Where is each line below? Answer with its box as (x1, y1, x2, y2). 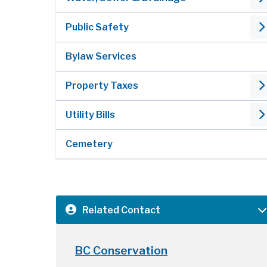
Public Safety (66, 21, 129, 33)
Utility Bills (66, 109, 116, 121)
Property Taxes (66, 80, 139, 92)
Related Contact (82, 204, 161, 216)
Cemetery (66, 138, 113, 150)
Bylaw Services (66, 51, 137, 63)
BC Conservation (75, 243, 168, 257)
